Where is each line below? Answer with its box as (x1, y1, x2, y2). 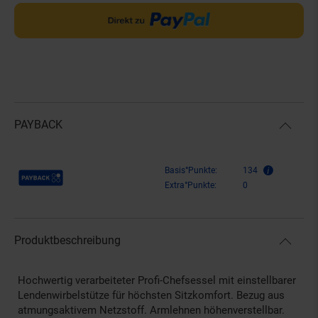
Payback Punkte (18, 165, 93, 179)
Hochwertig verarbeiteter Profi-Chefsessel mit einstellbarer (18, 274, 296, 287)
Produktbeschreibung (14, 234, 121, 248)
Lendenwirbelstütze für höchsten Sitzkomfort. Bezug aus (18, 289, 285, 302)
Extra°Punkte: (165, 180, 216, 191)
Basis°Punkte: (165, 165, 217, 176)
